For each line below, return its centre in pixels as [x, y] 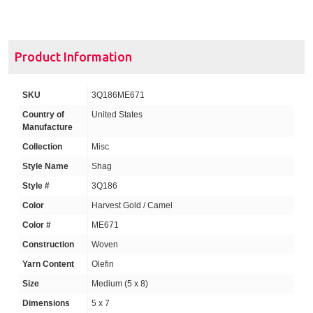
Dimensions [46, 303]
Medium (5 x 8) [120, 284]
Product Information [73, 57]
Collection [42, 147]
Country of [43, 115]
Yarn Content [48, 264]
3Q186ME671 [118, 95]
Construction [48, 245]
